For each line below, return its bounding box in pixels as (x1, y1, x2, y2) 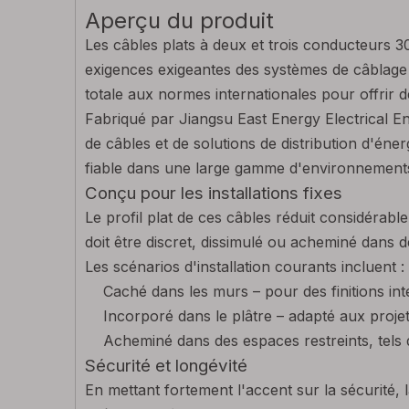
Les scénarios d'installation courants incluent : (85, 257, 404, 276)
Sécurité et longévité (85, 355, 247, 376)
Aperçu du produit (85, 7, 274, 34)
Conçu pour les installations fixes (85, 183, 342, 204)
